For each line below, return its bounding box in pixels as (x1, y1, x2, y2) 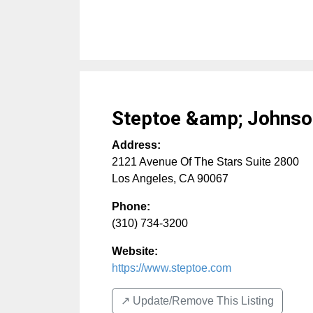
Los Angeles (112, 173, 173, 184)
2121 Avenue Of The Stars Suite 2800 (112, 156, 299, 168)
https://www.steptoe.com (112, 262, 231, 274)
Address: (112, 139, 161, 151)
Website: (112, 245, 158, 257)
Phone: (112, 201, 150, 212)
